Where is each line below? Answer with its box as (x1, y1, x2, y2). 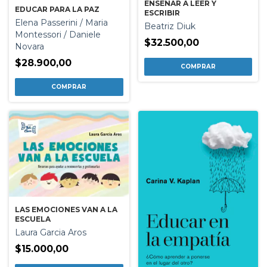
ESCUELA (15, 214, 51, 223)
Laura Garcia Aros (15, 226, 86, 238)
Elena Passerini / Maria (15, 17, 108, 29)
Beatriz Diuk (144, 21, 195, 32)
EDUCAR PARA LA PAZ (15, 5, 100, 14)
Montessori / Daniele (15, 29, 101, 41)
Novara (15, 41, 44, 52)
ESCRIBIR (144, 8, 180, 18)
